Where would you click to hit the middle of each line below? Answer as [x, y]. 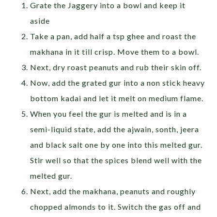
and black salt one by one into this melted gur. [116, 144]
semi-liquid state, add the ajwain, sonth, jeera [115, 129]
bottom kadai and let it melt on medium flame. [118, 98]
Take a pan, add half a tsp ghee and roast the [113, 36]
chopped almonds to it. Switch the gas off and [116, 206]
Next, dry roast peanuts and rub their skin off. [117, 67]
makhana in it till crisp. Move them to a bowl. [115, 51]
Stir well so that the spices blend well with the [116, 160]
